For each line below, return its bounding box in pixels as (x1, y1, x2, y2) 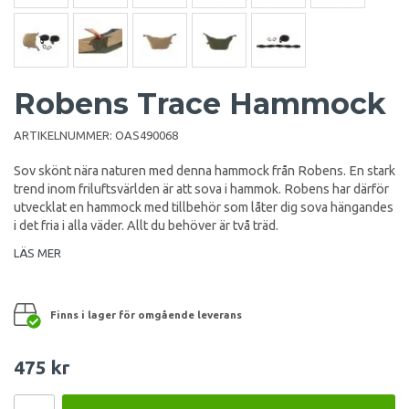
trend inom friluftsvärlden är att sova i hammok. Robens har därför (14, 181, 389, 196)
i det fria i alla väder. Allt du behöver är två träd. (14, 217, 278, 233)
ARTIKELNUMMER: (14, 128, 115, 142)
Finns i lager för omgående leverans (50, 308, 242, 320)
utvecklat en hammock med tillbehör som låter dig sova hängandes (14, 199, 393, 215)
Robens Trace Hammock (14, 85, 386, 121)
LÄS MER (14, 246, 61, 259)
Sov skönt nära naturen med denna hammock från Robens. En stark (14, 163, 395, 178)
